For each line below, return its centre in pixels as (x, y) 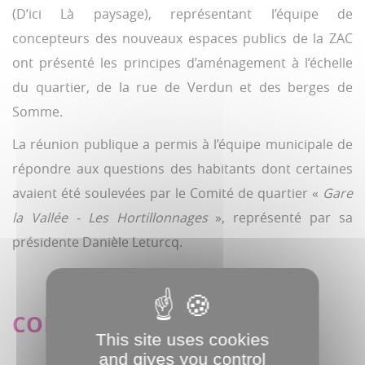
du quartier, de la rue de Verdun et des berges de (182, 88)
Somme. (37, 112)
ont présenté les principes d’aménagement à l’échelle (182, 63)
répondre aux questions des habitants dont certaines (182, 169)
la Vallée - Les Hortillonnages (110, 218)
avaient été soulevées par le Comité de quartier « (167, 193)
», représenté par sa (280, 218)
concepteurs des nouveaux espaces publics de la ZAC (182, 39)
